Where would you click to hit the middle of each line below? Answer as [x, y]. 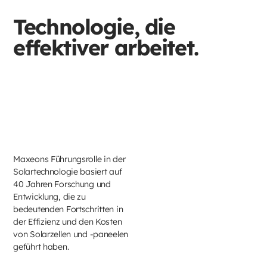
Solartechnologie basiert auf [68, 172]
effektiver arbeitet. [106, 47]
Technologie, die [94, 26]
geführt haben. [41, 247]
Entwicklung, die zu [49, 197]
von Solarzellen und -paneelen [71, 235]
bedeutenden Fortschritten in [68, 209]
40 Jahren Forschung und [62, 184]
